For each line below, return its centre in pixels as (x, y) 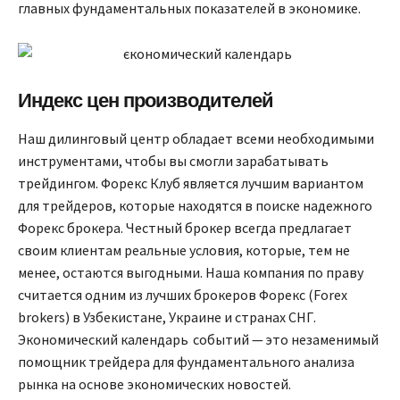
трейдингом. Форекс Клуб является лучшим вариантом (191, 183)
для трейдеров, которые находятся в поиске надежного (195, 206)
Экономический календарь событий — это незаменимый (198, 340)
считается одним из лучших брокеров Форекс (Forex (183, 295)
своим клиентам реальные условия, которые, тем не (184, 250)
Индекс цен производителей (146, 101)
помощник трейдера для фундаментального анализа (186, 362)
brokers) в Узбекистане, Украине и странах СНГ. (167, 317)
